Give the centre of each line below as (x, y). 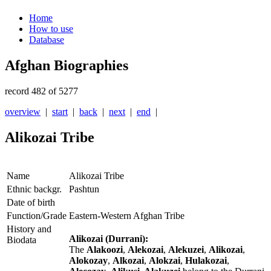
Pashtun (84, 189)
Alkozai (128, 261)
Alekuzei (186, 250)
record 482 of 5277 (41, 91)
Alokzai (165, 261)
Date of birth (31, 203)
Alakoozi (105, 250)
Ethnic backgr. (34, 189)
